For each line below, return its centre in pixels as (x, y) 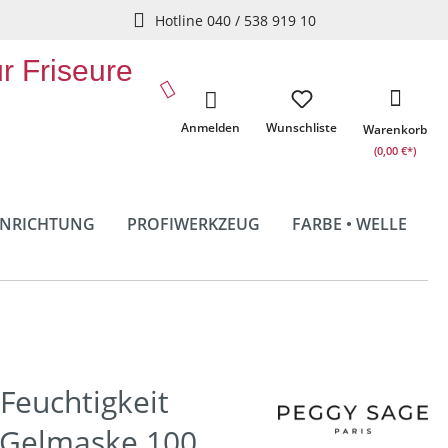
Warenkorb (395, 129)
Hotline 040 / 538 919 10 (235, 20)
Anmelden (210, 127)
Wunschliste (301, 127)
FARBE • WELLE (349, 224)
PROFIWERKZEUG (193, 224)
